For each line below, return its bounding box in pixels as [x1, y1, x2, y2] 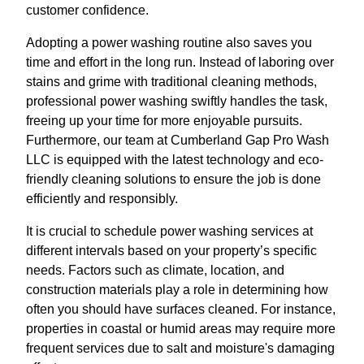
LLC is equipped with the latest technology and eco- [26, 152, 323, 167]
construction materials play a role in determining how [26, 282, 328, 297]
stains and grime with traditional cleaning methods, [26, 74, 317, 89]
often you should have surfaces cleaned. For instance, [26, 301, 336, 316]
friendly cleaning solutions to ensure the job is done [26, 171, 321, 186]
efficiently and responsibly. [26, 191, 178, 206]
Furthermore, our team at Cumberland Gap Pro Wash [26, 132, 329, 147]
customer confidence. [26, 2, 149, 17]
